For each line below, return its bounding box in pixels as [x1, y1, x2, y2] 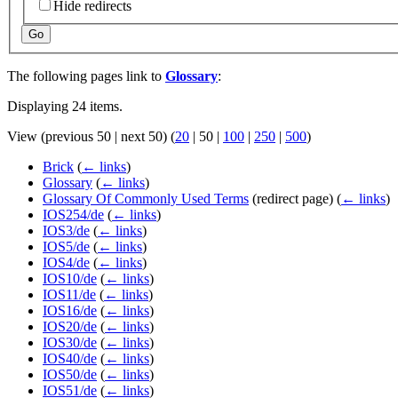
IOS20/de [43, 319, 97, 335]
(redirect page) [249, 191, 337, 207]
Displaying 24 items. [7, 99, 123, 115]
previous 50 [45, 129, 111, 145]
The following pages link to [7, 68, 165, 84]
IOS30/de [43, 335, 97, 351]
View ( [7, 129, 45, 145]
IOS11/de [43, 287, 96, 303]
